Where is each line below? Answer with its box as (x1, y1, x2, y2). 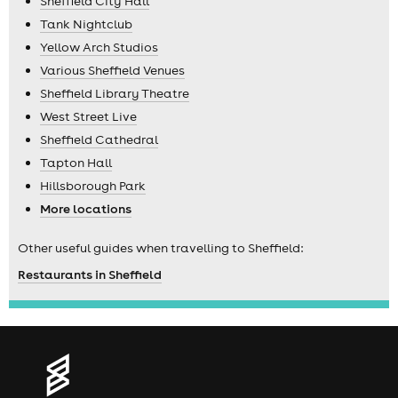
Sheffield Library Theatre (40, 84, 189, 101)
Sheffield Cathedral (40, 131, 158, 147)
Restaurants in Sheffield (18, 266, 162, 283)
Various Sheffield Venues (40, 61, 185, 78)
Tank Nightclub (40, 15, 132, 32)
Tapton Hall (40, 154, 112, 171)
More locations (40, 200, 131, 217)
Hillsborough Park (40, 177, 146, 194)
